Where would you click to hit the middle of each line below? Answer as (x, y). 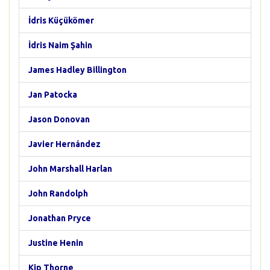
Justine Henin (56, 243)
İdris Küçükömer (61, 20)
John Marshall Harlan (70, 169)
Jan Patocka (53, 95)
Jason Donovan (59, 119)
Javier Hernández (64, 144)
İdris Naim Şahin (60, 45)
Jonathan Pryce (60, 218)
